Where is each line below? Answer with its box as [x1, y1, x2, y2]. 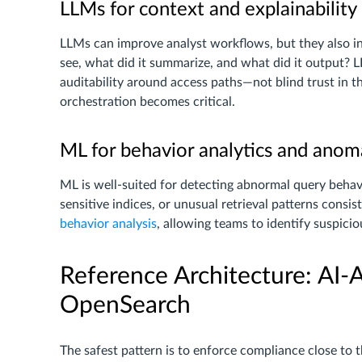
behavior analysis [60, 217, 157, 230]
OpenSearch [60, 293, 191, 318]
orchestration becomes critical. [60, 95, 235, 108]
